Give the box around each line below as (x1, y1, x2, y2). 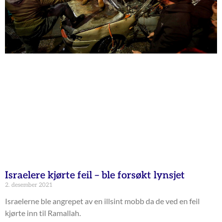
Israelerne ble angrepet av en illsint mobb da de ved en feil (5, 196, 200, 206)
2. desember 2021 (5, 181, 53, 189)
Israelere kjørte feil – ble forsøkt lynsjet (5, 169, 185, 181)
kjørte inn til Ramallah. (5, 208, 81, 218)
